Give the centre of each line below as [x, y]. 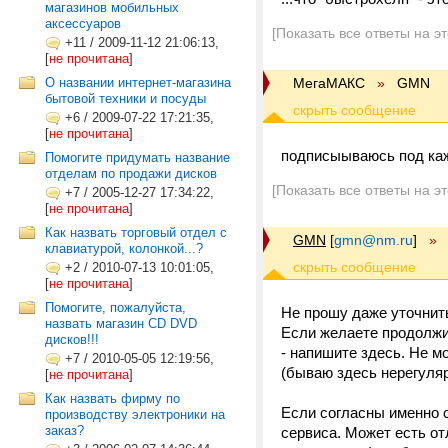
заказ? [64, 430]
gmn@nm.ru [373, 240]
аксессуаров [83, 23]
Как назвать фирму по [112, 398]
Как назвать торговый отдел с [136, 232]
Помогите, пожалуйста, [115, 307]
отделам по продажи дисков [131, 173]
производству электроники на [135, 414]
